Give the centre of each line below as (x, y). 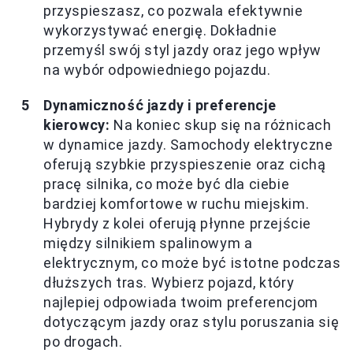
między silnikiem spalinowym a (148, 243)
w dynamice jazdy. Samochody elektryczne (188, 144)
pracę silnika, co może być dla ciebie (167, 184)
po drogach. (83, 341)
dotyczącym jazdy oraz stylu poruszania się (191, 321)
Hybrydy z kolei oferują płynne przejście (178, 223)
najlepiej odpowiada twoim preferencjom (181, 302)
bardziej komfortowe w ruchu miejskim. (176, 203)
